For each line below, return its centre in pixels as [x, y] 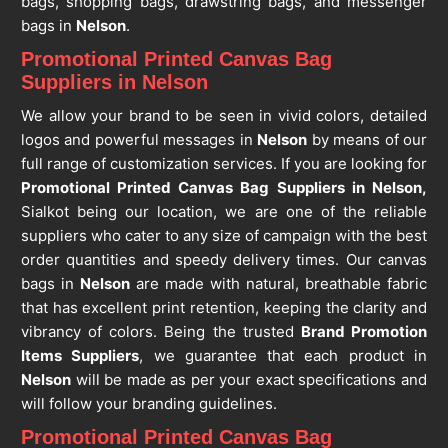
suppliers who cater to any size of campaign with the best [224, 236]
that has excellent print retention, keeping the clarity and [224, 308]
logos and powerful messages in [139, 140]
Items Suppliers [80, 356]
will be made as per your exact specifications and [249, 380]
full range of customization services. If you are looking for [224, 164]
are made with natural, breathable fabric [278, 284]
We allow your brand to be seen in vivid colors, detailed [224, 116]
